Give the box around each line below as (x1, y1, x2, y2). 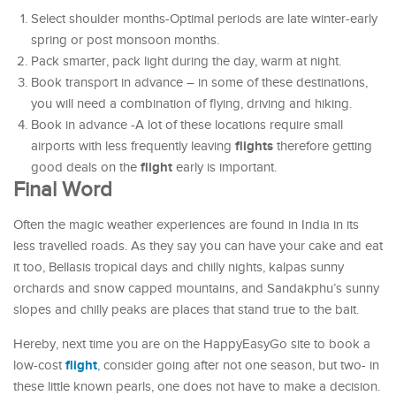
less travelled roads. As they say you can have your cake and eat (13, 239, 383, 255)
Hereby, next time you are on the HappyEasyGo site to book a (13, 337, 370, 353)
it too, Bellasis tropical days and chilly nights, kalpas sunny (13, 260, 344, 276)
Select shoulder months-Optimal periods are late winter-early (31, 11, 377, 27)
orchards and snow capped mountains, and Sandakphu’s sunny (13, 281, 379, 297)
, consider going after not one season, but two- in (97, 358, 379, 374)
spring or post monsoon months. (31, 33, 219, 49)
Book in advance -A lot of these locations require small (31, 118, 343, 133)
